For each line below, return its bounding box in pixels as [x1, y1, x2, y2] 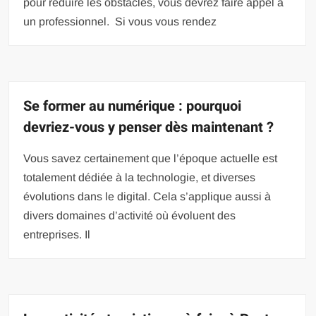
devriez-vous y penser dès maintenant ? [23, 116, 281, 138]
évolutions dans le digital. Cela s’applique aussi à [23, 190, 272, 202]
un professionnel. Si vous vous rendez [23, 15, 217, 28]
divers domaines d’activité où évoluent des [23, 209, 236, 221]
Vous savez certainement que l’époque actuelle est [23, 152, 278, 164]
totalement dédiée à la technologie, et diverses [23, 171, 256, 183]
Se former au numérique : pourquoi [23, 95, 242, 116]
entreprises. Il [23, 228, 91, 241]
